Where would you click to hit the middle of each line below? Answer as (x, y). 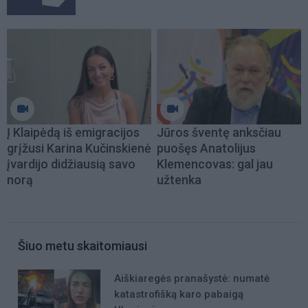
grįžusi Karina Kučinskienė (79, 148)
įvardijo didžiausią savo (71, 164)
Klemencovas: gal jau (215, 164)
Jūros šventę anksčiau (219, 132)
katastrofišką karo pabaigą (179, 294)
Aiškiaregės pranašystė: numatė (192, 278)
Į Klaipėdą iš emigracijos (73, 132)
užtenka (179, 179)
